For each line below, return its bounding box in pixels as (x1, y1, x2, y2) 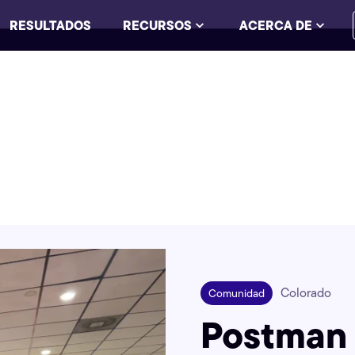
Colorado (280, 283, 331, 302)
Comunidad (208, 284, 265, 301)
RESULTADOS (10, 16, 91, 35)
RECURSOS (123, 16, 192, 35)
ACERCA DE (239, 16, 312, 35)
